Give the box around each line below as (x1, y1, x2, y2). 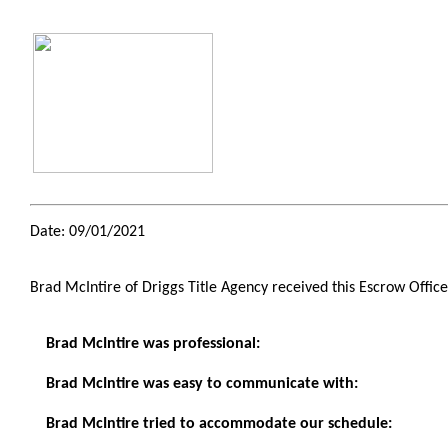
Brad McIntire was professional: (46, 336, 260, 352)
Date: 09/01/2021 (30, 224, 145, 240)
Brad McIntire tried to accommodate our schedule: (46, 416, 392, 432)
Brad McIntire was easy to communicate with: (46, 376, 358, 392)
